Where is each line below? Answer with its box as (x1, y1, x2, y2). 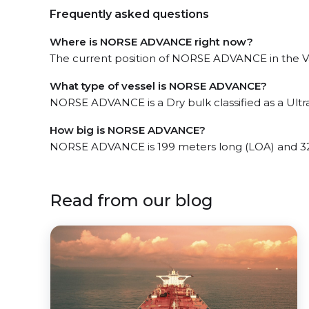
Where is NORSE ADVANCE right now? (50, 35, 253, 48)
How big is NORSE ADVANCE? (50, 123, 206, 137)
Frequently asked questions (50, 8, 209, 21)
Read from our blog (50, 190, 213, 210)
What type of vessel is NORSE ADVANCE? (50, 79, 267, 92)
